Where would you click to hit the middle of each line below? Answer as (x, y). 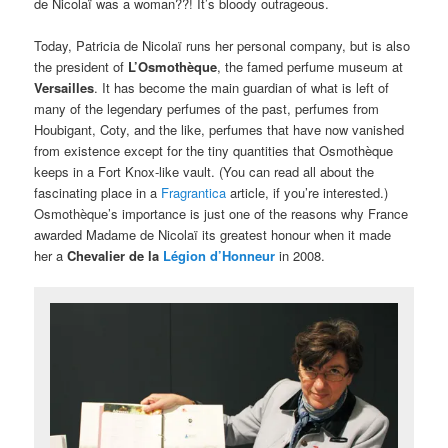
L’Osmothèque (173, 66)
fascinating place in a (98, 192)
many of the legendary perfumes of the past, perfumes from (207, 108)
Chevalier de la (115, 255)
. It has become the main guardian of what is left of (242, 87)
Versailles (64, 87)
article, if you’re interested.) (309, 192)
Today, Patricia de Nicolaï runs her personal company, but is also (222, 45)
